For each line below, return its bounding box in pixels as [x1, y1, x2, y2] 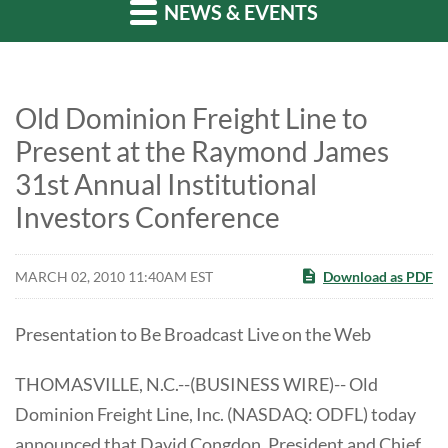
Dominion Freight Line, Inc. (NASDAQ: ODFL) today [15, 403, 416, 425]
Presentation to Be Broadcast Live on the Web [15, 323, 371, 345]
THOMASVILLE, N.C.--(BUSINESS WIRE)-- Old [15, 373, 378, 395]
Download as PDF [323, 268, 433, 285]
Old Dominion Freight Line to [15, 101, 368, 135]
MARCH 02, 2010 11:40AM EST [15, 268, 213, 285]
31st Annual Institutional [15, 167, 317, 201]
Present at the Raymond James [15, 134, 389, 168]
